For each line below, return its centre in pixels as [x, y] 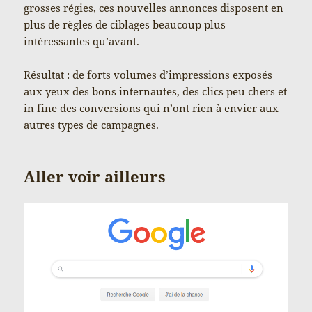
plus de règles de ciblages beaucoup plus [125, 24]
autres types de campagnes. [92, 124]
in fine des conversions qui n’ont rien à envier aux [151, 108]
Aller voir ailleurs [95, 176]
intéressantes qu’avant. [82, 41]
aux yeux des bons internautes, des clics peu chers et [156, 91]
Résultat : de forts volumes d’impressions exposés [148, 74]
